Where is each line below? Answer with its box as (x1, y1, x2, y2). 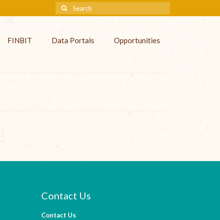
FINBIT (7, 36, 32, 45)
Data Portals (51, 36, 94, 45)
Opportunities (113, 36, 160, 45)
